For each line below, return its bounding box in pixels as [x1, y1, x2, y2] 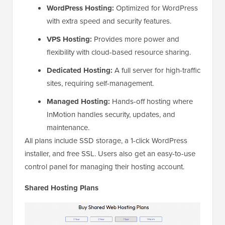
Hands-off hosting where [110, 95, 193, 106]
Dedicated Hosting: [47, 64, 113, 76]
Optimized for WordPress [114, 2, 198, 13]
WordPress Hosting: [47, 2, 114, 14]
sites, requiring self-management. [47, 77, 154, 88]
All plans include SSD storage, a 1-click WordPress [25, 135, 187, 146]
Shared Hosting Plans [25, 182, 98, 193]
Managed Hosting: [47, 95, 110, 107]
